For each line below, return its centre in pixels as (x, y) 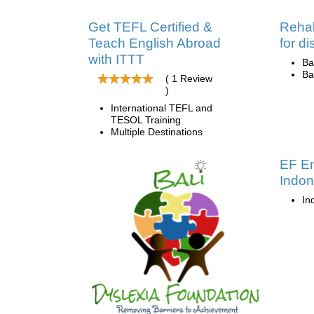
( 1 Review (189, 78)
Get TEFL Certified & (150, 27)
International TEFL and (162, 108)
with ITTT (116, 59)
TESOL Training (146, 120)
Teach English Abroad (155, 43)
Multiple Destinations (157, 131)
